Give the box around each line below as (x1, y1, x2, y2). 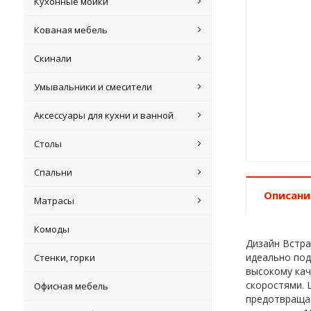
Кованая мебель (34, 24, 108, 36)
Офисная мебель (34, 280, 109, 292)
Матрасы (34, 194, 75, 207)
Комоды (34, 223, 70, 235)
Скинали (34, 52, 72, 65)
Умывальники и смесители (34, 81, 153, 93)
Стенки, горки (34, 251, 96, 264)
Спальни (34, 166, 73, 178)
